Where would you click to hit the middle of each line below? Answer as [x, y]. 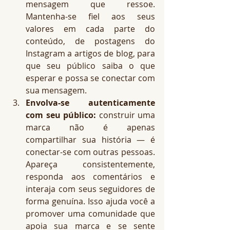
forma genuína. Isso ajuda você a [90, 201]
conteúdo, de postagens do [90, 41]
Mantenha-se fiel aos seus [90, 16]
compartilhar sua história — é [90, 140]
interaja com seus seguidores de [90, 189]
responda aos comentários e [90, 177]
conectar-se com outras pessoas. [90, 152]
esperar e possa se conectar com [90, 78]
